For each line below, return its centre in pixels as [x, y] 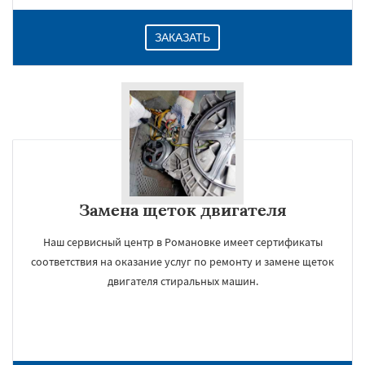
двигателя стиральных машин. [182, 281]
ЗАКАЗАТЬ [182, 37]
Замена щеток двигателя [182, 210]
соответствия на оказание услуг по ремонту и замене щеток [182, 262]
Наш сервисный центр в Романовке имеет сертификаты [182, 242]
